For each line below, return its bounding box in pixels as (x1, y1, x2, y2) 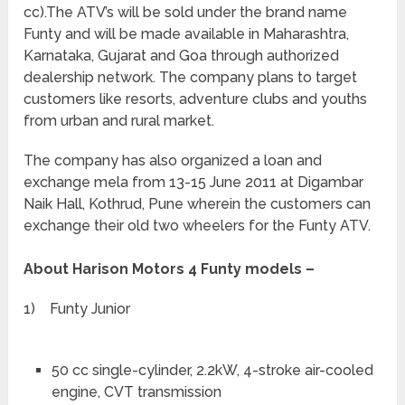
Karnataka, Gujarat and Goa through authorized (24, 46, 340, 64)
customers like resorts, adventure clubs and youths (24, 89, 368, 108)
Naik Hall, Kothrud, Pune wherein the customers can (24, 194, 372, 212)
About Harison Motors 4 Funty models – (24, 259, 316, 278)
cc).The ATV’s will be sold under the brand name (24, 3, 348, 21)
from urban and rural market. (24, 111, 215, 129)
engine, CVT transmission (51, 382, 221, 400)
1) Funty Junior (24, 299, 131, 317)
